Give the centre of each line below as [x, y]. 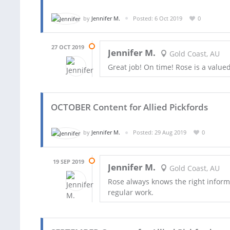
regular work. [131, 192]
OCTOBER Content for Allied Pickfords [129, 107]
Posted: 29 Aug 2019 [160, 132]
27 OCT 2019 [68, 47]
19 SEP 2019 [69, 161]
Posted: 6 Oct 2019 [158, 18]
